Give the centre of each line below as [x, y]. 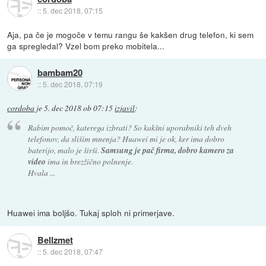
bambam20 [60, 73]
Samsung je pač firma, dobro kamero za [167, 150]
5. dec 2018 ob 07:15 [79, 108]
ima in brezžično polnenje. [90, 161]
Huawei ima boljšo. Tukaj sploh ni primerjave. [91, 213]
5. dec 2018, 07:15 [72, 11]
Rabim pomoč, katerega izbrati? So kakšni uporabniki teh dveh [129, 128]
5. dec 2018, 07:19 [72, 84]
